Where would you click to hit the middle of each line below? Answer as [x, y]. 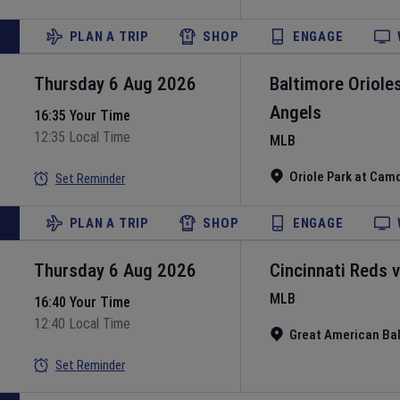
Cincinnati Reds [329, 271]
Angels [296, 112]
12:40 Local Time [82, 324]
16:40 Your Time [82, 302]
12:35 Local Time [82, 137]
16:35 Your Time [82, 116]
